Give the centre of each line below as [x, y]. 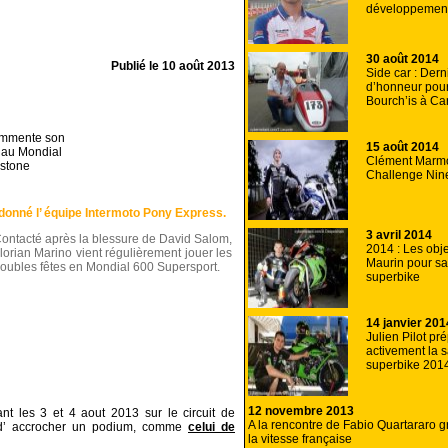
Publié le [136, 66]
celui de [211, 427]
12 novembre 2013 [301, 411]
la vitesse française [300, 439]
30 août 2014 [402, 59]
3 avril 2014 [399, 235]
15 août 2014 [402, 147]
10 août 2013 [198, 66]
